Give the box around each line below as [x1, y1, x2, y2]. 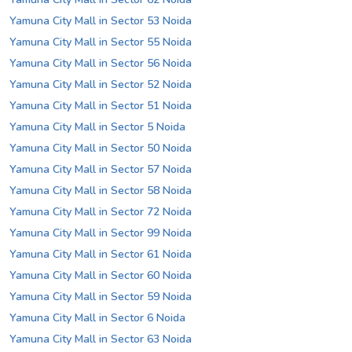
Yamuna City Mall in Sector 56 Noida [9, 56, 192, 71]
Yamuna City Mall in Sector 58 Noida [9, 183, 192, 199]
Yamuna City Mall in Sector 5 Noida [9, 119, 185, 135]
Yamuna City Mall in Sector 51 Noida [9, 98, 192, 114]
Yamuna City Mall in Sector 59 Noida [9, 289, 192, 305]
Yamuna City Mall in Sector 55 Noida [9, 35, 192, 50]
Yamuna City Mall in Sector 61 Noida [111, 247, 192, 262]
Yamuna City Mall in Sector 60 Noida [9, 268, 192, 284]
